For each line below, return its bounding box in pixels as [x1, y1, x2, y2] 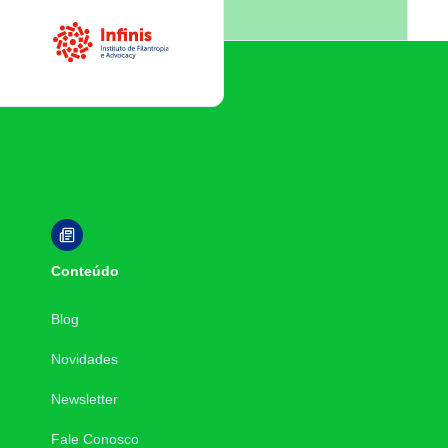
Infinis [109, 43, 152, 61]
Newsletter [51, 391, 119, 407]
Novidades [51, 351, 119, 367]
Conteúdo [51, 263, 120, 279]
